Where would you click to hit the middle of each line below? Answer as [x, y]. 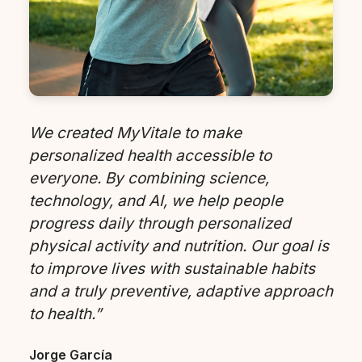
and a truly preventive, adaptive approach [181, 292]
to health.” [65, 314]
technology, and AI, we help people [156, 201]
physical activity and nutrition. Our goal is [179, 246]
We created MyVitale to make [135, 133]
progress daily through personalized [160, 224]
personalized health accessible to [150, 156]
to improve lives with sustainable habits [172, 269]
